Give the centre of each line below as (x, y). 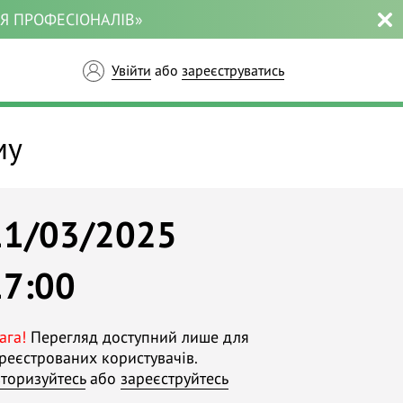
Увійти (131, 70)
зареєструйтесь (175, 378)
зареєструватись (233, 70)
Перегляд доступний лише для (138, 337)
